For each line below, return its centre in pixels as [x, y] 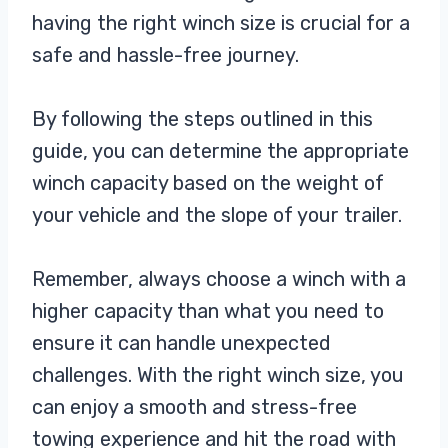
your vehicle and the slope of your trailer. [219, 215]
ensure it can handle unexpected [181, 343]
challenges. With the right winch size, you [218, 375]
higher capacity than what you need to [208, 311]
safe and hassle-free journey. [168, 55]
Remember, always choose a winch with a [219, 279]
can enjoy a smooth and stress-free [194, 407]
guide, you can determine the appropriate [220, 151]
